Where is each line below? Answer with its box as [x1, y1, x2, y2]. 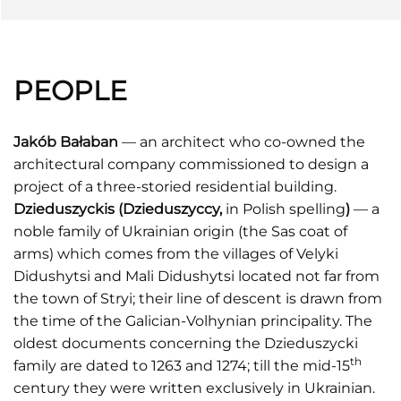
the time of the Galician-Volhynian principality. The [13, 312, 372, 329]
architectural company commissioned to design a [13, 156, 369, 173]
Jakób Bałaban [13, 133, 118, 150]
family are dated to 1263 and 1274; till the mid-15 [13, 357, 350, 374]
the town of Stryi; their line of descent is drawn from [13, 290, 382, 307]
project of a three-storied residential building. [13, 178, 337, 195]
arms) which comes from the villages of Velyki [13, 245, 338, 262]
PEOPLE [13, 74, 127, 107]
